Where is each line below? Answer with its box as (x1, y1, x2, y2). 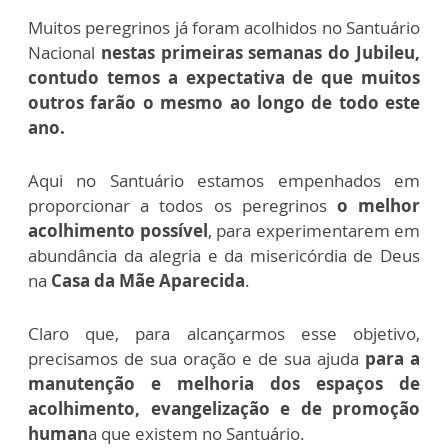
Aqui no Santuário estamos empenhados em (28, 168, 420, 192)
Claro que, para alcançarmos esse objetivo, (28, 321, 420, 345)
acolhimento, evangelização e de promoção (28, 396, 420, 420)
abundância (28, 243, 117, 267)
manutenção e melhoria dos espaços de (28, 371, 420, 395)
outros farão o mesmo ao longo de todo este (28, 90, 420, 114)
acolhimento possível (28, 218, 208, 242)
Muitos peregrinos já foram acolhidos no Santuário (28, 15, 420, 39)
